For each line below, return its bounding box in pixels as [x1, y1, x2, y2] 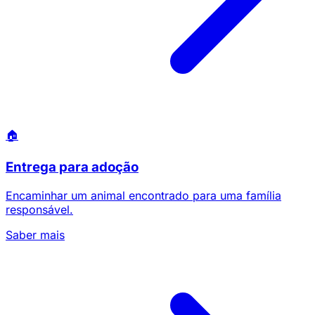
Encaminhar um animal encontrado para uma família [6, 188, 281, 203]
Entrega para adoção [6, 159, 139, 176]
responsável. [6, 202, 73, 217]
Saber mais [6, 228, 65, 243]
